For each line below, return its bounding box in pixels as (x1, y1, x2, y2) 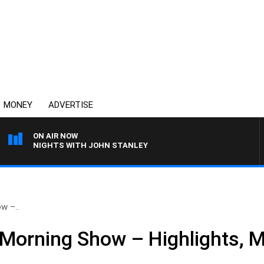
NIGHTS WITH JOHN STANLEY (33, 141, 148, 150)
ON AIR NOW (33, 131, 78, 140)
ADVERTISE (48, 100, 93, 110)
